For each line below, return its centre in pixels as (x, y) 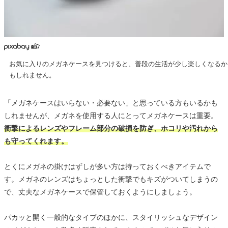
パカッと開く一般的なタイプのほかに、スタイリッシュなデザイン (111, 217)
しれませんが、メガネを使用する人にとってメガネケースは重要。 (111, 115)
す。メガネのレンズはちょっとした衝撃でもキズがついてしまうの (111, 179)
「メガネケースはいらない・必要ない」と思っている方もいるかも (111, 103)
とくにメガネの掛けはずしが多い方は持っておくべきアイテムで (107, 166)
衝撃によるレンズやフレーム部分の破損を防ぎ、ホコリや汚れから (111, 128)
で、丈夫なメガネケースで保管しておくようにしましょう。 (100, 192)
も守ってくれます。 (36, 141)
